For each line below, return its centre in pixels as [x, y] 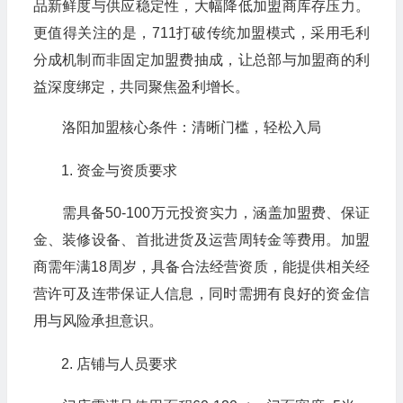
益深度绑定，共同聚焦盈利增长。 [141, 87]
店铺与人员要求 [126, 364]
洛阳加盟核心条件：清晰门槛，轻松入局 [191, 128]
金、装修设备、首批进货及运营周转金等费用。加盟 [201, 240]
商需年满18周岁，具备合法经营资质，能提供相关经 [201, 267]
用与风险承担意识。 [98, 321]
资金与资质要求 [126, 171]
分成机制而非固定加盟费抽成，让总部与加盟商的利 [201, 60]
